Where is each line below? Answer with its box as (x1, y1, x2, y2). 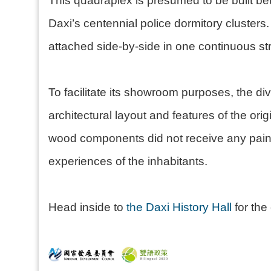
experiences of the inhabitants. (48, 154, 211, 168)
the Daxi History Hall (126, 200, 232, 214)
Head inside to (48, 200, 126, 214)
